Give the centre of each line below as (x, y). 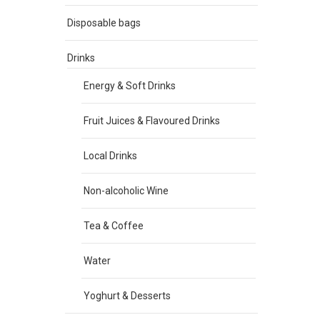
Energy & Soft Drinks (130, 86)
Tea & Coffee (114, 226)
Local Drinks (110, 156)
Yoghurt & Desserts (127, 296)
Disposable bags (104, 23)
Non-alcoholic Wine (126, 191)
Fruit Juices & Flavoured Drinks (152, 121)
